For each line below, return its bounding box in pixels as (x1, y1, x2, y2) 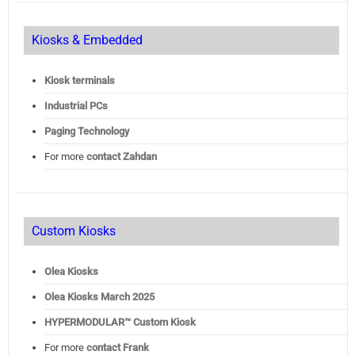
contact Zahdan (86, 151, 157, 163)
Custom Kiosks (31, 223, 116, 239)
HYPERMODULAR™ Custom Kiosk (44, 316, 196, 329)
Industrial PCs (44, 100, 108, 113)
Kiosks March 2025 (64, 291, 155, 303)
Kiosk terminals (44, 74, 115, 87)
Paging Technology (44, 125, 129, 138)
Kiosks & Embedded (31, 32, 143, 48)
